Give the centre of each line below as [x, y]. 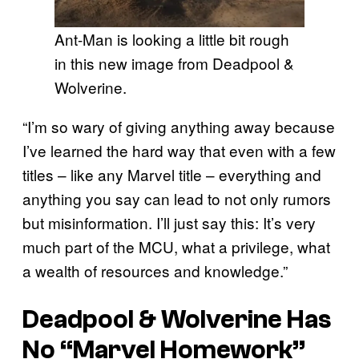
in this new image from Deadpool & [174, 63]
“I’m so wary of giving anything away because [179, 127]
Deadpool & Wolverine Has [177, 319]
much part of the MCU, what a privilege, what [176, 247]
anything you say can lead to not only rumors [177, 199]
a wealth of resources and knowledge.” [155, 271]
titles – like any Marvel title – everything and [172, 175]
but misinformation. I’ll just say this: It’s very [169, 223]
